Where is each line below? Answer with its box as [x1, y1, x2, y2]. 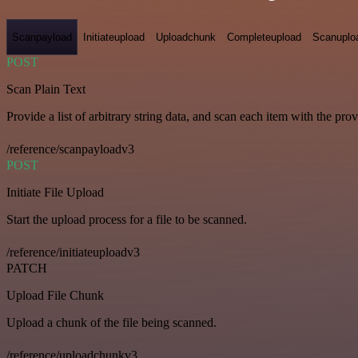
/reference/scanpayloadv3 [6, 142, 134, 157]
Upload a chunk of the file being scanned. [6, 316, 217, 330]
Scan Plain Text [6, 82, 86, 97]
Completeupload [227, 30, 301, 43]
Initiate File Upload [6, 185, 104, 200]
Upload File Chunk [6, 288, 104, 303]
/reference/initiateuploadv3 [6, 245, 140, 260]
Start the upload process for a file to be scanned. [6, 213, 247, 227]
